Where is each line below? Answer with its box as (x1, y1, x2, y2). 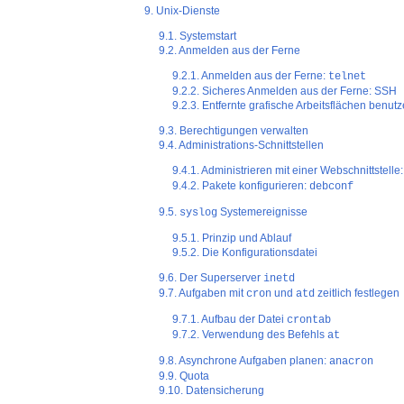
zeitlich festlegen (314, 287, 399, 300)
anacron (328, 355, 373, 369)
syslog (179, 207, 217, 220)
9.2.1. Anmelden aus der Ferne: (172, 69, 329, 83)
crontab (287, 314, 332, 327)
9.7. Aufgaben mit (158, 287, 246, 300)
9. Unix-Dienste (144, 5, 220, 18)
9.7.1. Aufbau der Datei (172, 313, 288, 326)
